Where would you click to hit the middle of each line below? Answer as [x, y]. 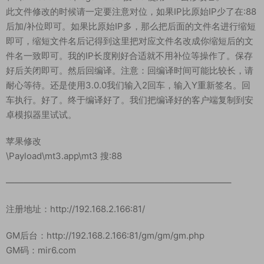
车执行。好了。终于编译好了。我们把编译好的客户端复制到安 [130, 100]
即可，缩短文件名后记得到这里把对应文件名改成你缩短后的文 [130, 41]
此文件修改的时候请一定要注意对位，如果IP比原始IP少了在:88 [131, 12]
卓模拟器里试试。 [41, 115]
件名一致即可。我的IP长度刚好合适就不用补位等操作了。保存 [129, 56]
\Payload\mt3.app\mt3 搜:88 [64, 156]
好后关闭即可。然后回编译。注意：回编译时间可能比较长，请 [130, 71]
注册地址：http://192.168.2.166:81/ [75, 209]
